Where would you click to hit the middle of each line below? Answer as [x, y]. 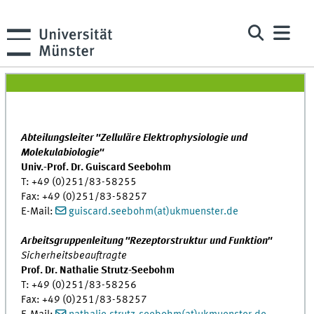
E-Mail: [39, 211]
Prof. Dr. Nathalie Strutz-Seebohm [98, 270]
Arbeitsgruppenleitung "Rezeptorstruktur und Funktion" [147, 241]
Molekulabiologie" [63, 152]
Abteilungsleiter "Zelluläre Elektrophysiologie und [135, 138]
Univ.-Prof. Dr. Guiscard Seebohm [96, 167]
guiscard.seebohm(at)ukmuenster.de [153, 211]
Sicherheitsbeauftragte [74, 255]
